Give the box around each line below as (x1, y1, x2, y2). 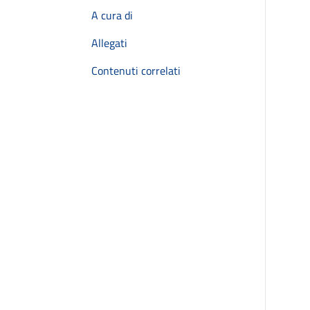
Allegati (91, 35, 127, 51)
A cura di (91, 7, 133, 24)
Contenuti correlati (91, 62, 181, 79)
